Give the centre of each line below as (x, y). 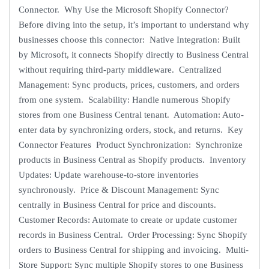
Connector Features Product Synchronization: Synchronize (131, 145)
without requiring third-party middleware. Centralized (120, 70)
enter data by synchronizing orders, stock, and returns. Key (131, 130)
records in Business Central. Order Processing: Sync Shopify (133, 235)
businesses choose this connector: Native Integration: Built (129, 40)
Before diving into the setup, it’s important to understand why (134, 25)
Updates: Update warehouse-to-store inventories (109, 175)
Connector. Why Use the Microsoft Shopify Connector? (125, 10)
